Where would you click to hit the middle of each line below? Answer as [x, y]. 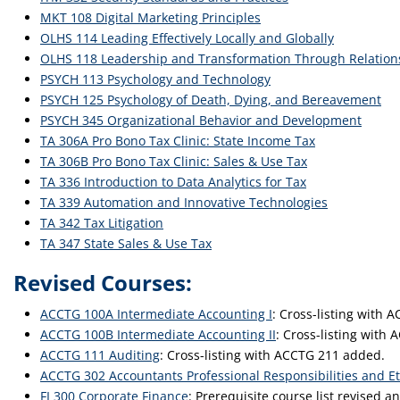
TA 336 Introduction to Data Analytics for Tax [173, 182]
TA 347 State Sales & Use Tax [126, 243]
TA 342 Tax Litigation [102, 223]
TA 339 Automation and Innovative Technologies [184, 202]
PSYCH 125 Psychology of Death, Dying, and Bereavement [211, 100]
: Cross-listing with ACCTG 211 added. [272, 355]
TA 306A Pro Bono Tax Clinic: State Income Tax [178, 141]
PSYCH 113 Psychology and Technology [155, 79]
